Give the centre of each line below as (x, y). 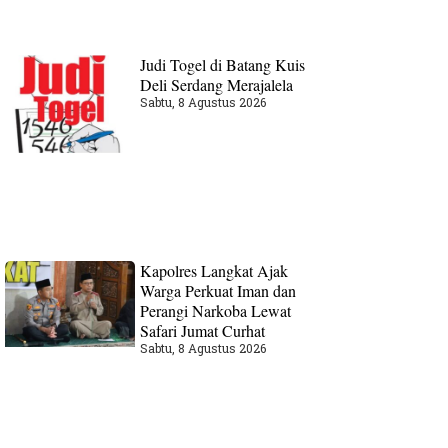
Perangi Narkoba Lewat (216, 310)
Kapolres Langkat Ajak (214, 270)
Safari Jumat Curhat (203, 330)
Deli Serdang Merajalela (217, 84)
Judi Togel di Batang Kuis (223, 64)
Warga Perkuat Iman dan (218, 290)
